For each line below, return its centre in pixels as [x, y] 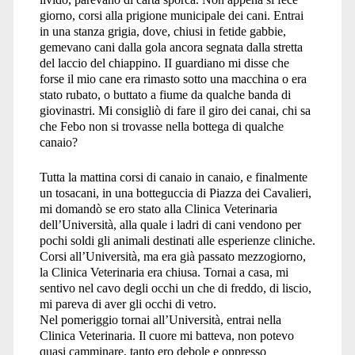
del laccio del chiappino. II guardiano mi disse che [164, 63]
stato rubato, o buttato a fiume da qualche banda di [165, 94]
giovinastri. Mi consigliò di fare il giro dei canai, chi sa [175, 110]
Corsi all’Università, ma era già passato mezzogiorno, [172, 256]
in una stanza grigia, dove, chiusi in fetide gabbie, [162, 31]
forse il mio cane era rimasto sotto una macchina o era [173, 78]
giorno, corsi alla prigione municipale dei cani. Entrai [171, 15]
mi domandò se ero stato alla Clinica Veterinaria [158, 208]
